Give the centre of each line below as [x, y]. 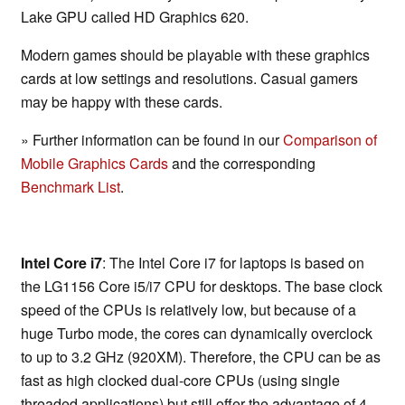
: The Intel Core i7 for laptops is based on [233, 263]
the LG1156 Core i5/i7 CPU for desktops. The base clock [202, 287]
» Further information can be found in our [152, 140]
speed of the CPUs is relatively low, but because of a [188, 310]
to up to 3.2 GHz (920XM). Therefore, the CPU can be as [201, 357]
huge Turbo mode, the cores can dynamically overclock [197, 334]
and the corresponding [242, 164]
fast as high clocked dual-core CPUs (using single [180, 381]
